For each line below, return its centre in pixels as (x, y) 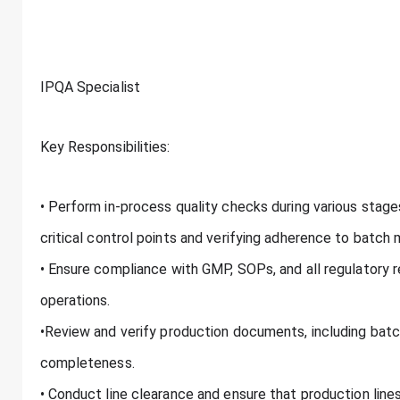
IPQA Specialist (90, 87)
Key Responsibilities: (105, 147)
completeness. (87, 363)
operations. (75, 301)
